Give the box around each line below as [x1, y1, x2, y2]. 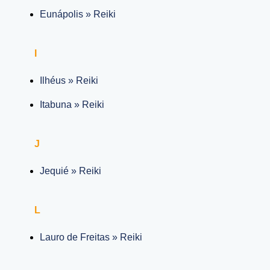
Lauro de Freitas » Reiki [40, 231, 143, 242]
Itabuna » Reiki [40, 99, 105, 110]
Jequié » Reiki [40, 165, 102, 176]
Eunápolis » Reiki [40, 8, 116, 19]
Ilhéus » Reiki [40, 75, 99, 86]
